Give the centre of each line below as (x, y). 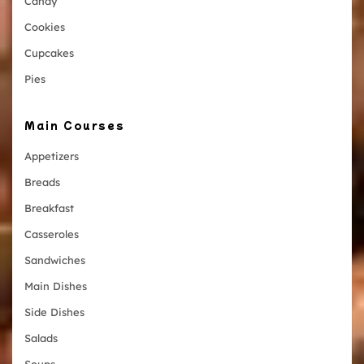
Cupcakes (49, 52)
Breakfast (49, 208)
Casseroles (52, 234)
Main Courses (75, 124)
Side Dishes (54, 312)
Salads (41, 338)
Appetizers (52, 156)
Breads (42, 182)
